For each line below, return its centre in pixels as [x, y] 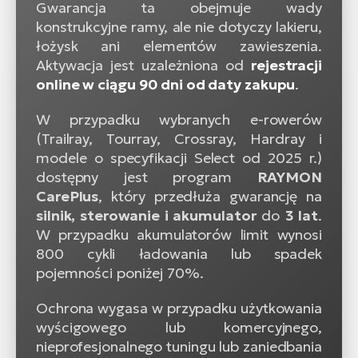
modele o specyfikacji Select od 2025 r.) [179, 157]
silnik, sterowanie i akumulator [146, 215]
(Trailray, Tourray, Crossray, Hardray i [179, 138]
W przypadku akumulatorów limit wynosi [179, 234]
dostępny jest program [147, 177]
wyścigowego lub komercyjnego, [179, 327]
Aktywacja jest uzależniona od [144, 65]
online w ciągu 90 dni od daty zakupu [166, 84]
